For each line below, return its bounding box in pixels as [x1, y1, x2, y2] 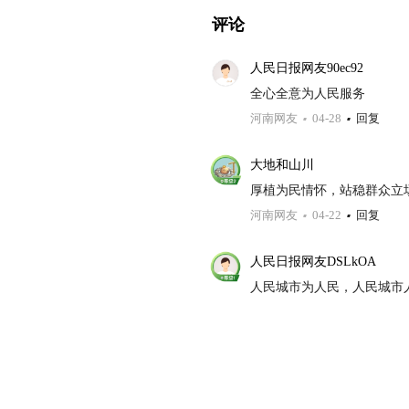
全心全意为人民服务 [250, 87, 365, 100]
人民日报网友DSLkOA [250, 255, 376, 268]
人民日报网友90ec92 [250, 61, 363, 75]
